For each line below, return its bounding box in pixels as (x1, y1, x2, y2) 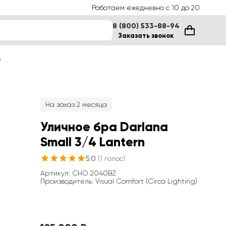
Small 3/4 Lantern (40, 134, 145, 150)
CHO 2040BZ (72, 169, 116, 177)
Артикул (40, 169, 69, 177)
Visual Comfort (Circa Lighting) (95, 177, 197, 185)
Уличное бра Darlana (40, 119, 168, 135)
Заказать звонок (119, 32, 174, 40)
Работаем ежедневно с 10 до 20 (92, 4, 200, 12)
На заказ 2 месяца (45, 100, 107, 108)
